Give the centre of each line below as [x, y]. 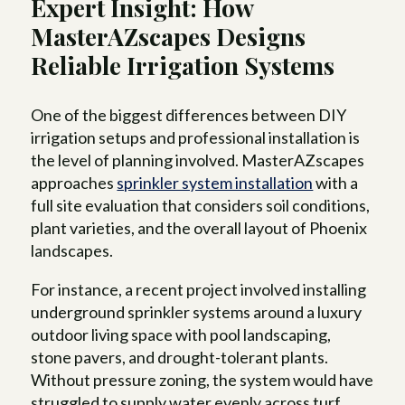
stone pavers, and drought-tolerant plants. [180, 358]
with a [336, 183]
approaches [74, 183]
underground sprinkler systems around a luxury [197, 312]
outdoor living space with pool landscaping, [181, 335]
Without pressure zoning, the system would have [202, 380]
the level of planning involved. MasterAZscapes [198, 160]
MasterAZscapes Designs [169, 37]
